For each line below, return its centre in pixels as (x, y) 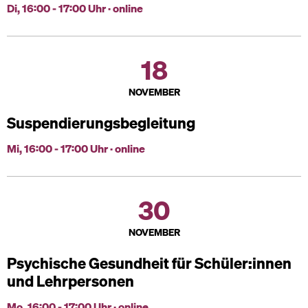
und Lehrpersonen (70, 281)
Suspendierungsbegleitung (101, 123)
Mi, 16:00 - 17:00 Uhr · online (76, 148)
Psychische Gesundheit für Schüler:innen (149, 263)
